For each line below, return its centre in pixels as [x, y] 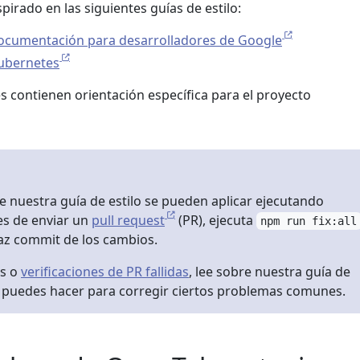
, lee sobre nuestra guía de [270, 272]
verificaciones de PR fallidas [105, 272]
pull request [128, 220]
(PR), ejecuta [216, 220]
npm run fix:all [309, 221]
